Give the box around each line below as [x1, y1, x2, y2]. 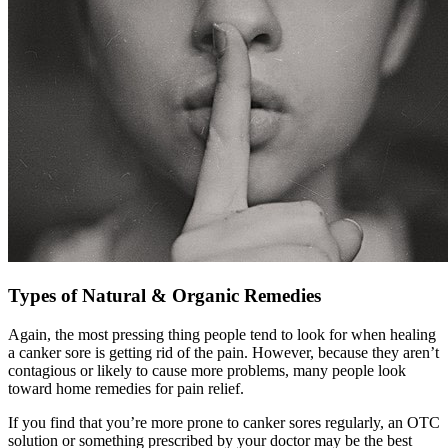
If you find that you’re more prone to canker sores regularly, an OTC [8, 413, 440, 431]
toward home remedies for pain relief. [8, 379, 244, 397]
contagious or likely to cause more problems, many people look [8, 361, 406, 379]
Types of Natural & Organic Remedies [8, 285, 321, 307]
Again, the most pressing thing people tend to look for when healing [8, 325, 436, 343]
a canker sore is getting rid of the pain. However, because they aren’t [8, 343, 439, 361]
